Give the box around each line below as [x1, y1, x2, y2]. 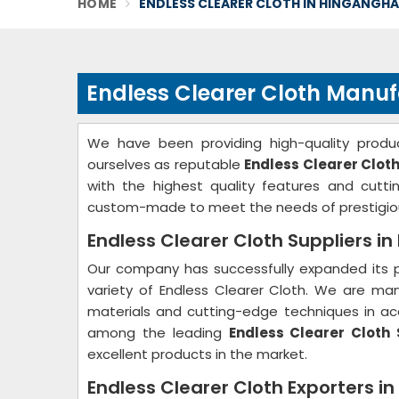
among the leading [87, 323, 229, 342]
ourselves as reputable [87, 155, 245, 174]
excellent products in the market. [87, 345, 307, 363]
